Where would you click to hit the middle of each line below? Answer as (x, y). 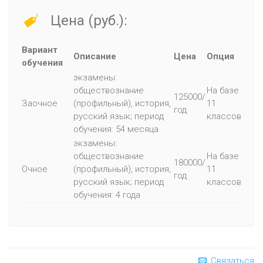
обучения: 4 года (107, 195)
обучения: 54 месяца (116, 129)
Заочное (40, 103)
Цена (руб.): (87, 21)
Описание (95, 56)
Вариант (40, 50)
